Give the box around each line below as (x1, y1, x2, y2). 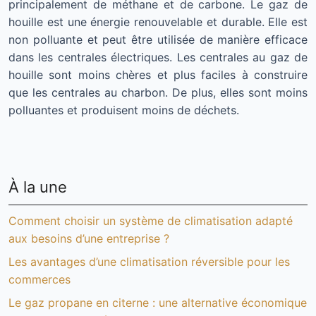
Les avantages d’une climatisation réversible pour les (8, 255, 290, 269)
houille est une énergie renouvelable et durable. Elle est (8, 15, 308, 29)
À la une (8, 178, 67, 196)
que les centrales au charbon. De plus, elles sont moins (8, 85, 308, 99)
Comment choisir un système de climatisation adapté (8, 214, 293, 228)
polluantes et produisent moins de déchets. (8, 103, 239, 117)
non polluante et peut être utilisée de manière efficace (8, 32, 308, 47)
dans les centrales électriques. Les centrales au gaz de (8, 50, 308, 64)
